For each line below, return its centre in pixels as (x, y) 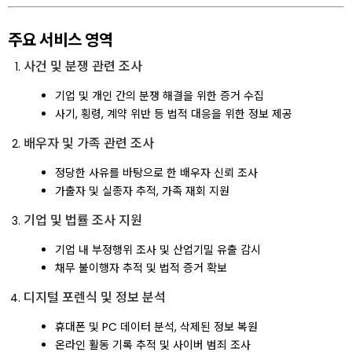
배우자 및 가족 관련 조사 (89, 143)
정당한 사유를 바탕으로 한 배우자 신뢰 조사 (156, 173)
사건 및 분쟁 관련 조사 (83, 66)
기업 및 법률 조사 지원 (83, 220)
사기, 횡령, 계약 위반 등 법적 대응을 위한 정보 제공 (174, 114)
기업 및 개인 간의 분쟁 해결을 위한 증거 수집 (159, 96)
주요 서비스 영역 (60, 40)
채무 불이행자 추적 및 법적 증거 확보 (141, 268)
